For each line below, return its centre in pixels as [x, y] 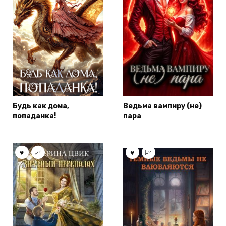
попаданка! [34, 116]
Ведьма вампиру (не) [162, 106]
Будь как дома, [41, 106]
